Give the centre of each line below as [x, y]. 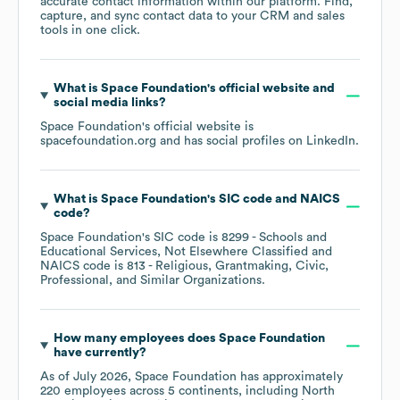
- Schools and [288, 238]
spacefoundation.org [98, 142]
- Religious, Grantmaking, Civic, [237, 267]
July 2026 [100, 377]
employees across [114, 392]
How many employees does [136, 339]
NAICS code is [83, 267]
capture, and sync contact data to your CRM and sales [192, 17]
